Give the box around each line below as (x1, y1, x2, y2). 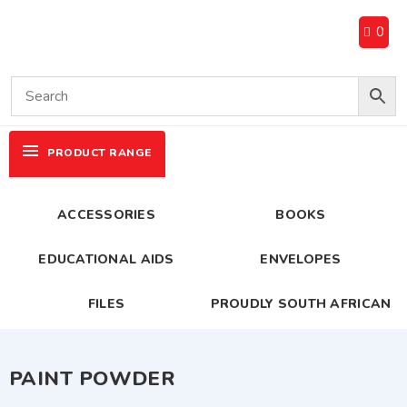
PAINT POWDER (9, 365, 176, 392)
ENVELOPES (260, 251, 342, 268)
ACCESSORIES (56, 206, 156, 223)
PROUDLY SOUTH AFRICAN (210, 295, 392, 313)
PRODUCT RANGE (47, 145, 152, 160)
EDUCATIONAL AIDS (38, 251, 174, 268)
